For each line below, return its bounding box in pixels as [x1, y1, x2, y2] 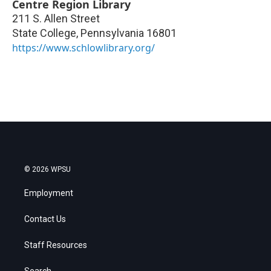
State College [12, 27, 76, 40]
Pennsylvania [80, 27, 144, 40]
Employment [24, 188, 73, 198]
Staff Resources [24, 240, 87, 250]
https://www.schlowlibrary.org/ [12, 41, 155, 55]
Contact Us [24, 214, 66, 224]
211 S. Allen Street [12, 12, 100, 25]
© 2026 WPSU [24, 165, 71, 174]
